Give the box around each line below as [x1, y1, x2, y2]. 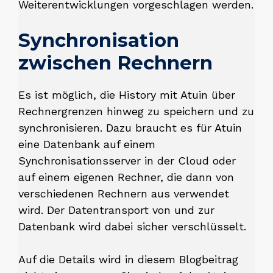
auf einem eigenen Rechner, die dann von [18, 171, 234, 183]
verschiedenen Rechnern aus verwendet [18, 187, 229, 200]
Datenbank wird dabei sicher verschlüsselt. [18, 220, 246, 233]
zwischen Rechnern [18, 51, 213, 74]
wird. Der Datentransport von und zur [18, 204, 214, 216]
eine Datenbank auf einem [18, 138, 155, 151]
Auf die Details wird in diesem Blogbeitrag [18, 253, 238, 266]
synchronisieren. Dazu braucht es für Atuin [18, 121, 242, 134]
